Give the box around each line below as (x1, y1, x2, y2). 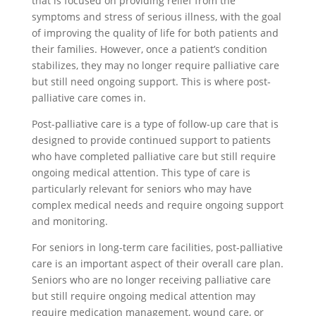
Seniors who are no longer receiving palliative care (31, 273, 271, 286)
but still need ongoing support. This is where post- (31, 75, 271, 88)
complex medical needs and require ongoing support (31, 198, 284, 212)
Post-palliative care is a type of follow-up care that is (31, 117, 279, 130)
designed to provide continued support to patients (31, 133, 271, 147)
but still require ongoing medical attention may (31, 289, 255, 303)
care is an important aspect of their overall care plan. (31, 257, 284, 270)
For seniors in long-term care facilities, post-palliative (31, 241, 283, 254)
